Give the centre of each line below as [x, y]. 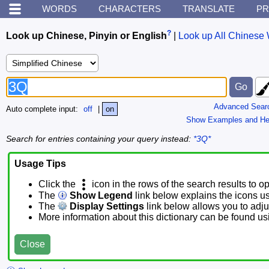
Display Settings [106, 207]
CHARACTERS [130, 9]
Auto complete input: [43, 109]
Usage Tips [40, 164]
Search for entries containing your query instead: [100, 138]
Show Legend [100, 196]
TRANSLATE [209, 9]
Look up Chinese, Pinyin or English [86, 36]
